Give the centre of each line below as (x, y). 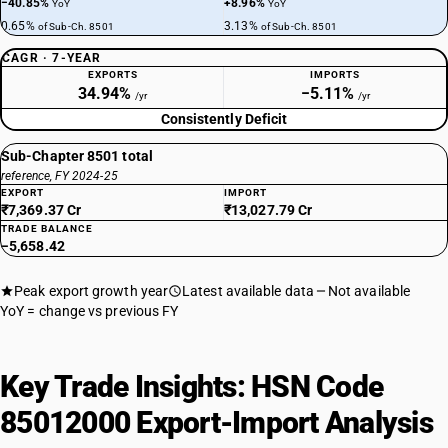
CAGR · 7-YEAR (52, 58)
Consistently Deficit (224, 119)
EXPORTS (112, 74)
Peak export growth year (91, 291)
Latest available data (248, 291)
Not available (369, 291)
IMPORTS (335, 74)
